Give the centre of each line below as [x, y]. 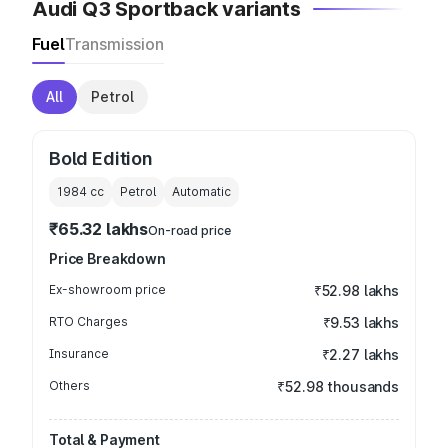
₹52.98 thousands [338, 386]
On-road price [189, 230]
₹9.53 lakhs [360, 322]
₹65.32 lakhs [99, 229]
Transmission [114, 44]
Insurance [79, 353]
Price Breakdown [107, 258]
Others [69, 385]
